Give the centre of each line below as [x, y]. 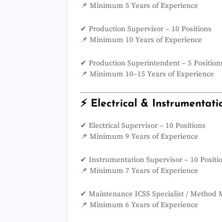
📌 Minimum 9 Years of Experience [139, 136]
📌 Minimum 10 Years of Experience [141, 40]
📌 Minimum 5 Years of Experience [139, 6]
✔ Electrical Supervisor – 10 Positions [143, 125]
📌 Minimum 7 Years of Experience [139, 170]
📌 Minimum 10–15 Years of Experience [147, 74]
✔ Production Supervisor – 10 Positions [146, 29]
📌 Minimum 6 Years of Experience [139, 205]
